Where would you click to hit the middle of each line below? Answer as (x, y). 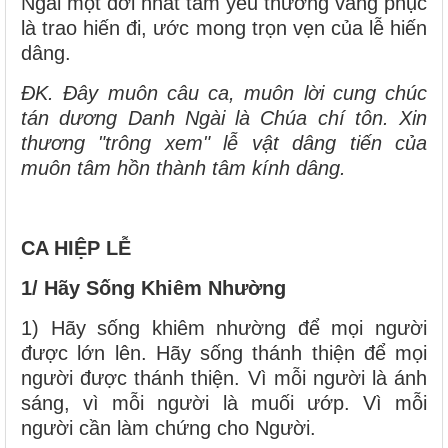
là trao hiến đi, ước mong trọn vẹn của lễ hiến (224, 27)
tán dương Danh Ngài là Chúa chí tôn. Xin (224, 117)
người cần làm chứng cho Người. (168, 427)
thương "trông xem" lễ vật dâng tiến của (224, 142)
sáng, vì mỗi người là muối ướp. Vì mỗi (224, 402)
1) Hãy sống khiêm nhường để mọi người (224, 327)
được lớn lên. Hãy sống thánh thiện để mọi (224, 352)
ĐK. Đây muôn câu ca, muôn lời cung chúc (224, 92)
